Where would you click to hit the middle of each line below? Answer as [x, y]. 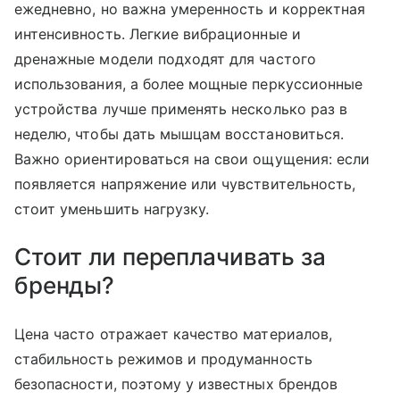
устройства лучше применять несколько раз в [181, 109]
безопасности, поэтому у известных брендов [176, 384]
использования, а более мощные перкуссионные [189, 84]
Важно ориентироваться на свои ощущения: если [192, 159]
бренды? [65, 286]
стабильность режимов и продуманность [163, 359]
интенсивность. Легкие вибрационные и [158, 34]
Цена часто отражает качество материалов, [173, 334]
